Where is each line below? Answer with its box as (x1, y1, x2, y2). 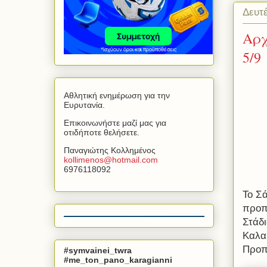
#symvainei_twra (64, 245, 132, 255)
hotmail (112, 155, 139, 165)
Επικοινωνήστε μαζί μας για (64, 118, 166, 128)
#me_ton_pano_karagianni (64, 254, 172, 265)
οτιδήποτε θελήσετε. (64, 128, 139, 138)
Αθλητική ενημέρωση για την (64, 91, 170, 101)
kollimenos (64, 155, 104, 165)
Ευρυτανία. (64, 100, 105, 110)
